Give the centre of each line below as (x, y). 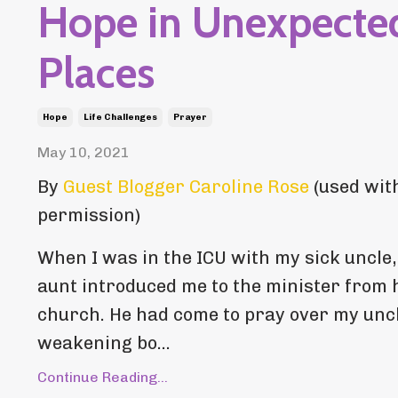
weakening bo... (104, 342)
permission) (89, 215)
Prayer (190, 117)
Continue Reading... (103, 377)
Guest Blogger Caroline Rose (186, 186)
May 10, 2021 (84, 152)
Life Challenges (120, 117)
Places (96, 72)
